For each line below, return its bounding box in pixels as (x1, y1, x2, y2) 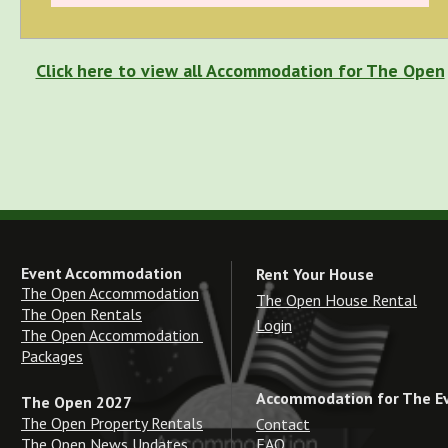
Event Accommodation (21, 262, 182, 283)
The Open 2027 (21, 392, 132, 413)
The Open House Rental (256, 289, 417, 310)
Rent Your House (256, 263, 374, 284)
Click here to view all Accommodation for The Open (35, 58, 445, 82)
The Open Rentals (21, 304, 142, 325)
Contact (256, 413, 310, 434)
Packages (21, 345, 83, 366)
